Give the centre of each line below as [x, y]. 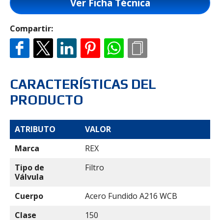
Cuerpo [29, 196]
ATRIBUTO [35, 129]
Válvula [29, 177]
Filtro [95, 167]
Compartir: [31, 28]
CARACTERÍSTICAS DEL [83, 84]
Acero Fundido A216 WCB [131, 196]
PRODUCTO [47, 100]
